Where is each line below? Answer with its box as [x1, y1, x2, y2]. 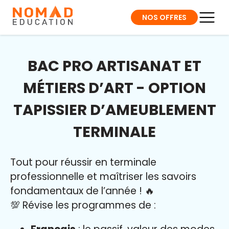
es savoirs [148, 170, 196, 184]
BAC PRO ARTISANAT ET [28, 56, 201, 76]
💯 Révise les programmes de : [10, 198, 156, 212]
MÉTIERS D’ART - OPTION [23, 78, 206, 98]
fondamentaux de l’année [10, 184, 139, 198]
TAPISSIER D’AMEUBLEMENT [13, 100, 216, 120]
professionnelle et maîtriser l [10, 170, 148, 184]
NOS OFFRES [142, 12, 187, 22]
